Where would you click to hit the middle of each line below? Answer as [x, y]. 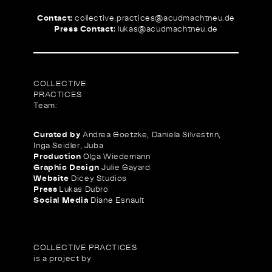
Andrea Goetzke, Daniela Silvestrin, [151, 134]
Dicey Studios [98, 178]
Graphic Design [66, 167]
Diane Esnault [117, 200]
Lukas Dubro [83, 189]
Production [57, 156]
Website [51, 178]
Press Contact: [85, 29]
